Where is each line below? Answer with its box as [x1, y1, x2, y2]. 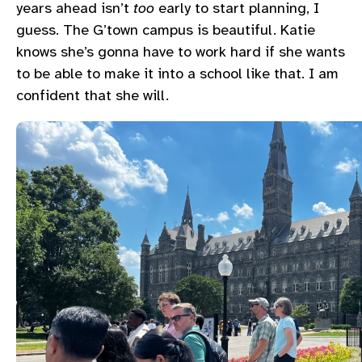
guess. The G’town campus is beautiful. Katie [16, 20, 315, 39]
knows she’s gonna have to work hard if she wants [16, 42, 345, 61]
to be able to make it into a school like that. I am [16, 64, 339, 82]
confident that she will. [16, 86, 169, 104]
